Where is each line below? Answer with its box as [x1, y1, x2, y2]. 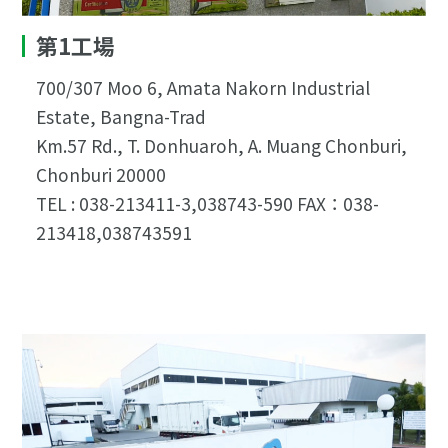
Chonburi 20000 [35, 162, 166, 188]
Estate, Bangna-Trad [35, 104, 206, 130]
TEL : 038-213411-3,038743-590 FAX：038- [35, 191, 379, 217]
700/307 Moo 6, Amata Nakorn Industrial [35, 75, 370, 101]
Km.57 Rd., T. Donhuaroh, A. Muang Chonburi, [35, 133, 407, 159]
